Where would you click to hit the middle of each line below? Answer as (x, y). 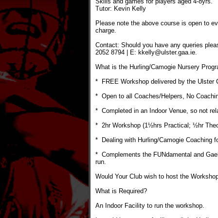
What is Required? (121, 191)
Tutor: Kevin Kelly (121, 9)
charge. (106, 30)
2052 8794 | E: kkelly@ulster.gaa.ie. (146, 52)
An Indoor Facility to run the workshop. (150, 206)
